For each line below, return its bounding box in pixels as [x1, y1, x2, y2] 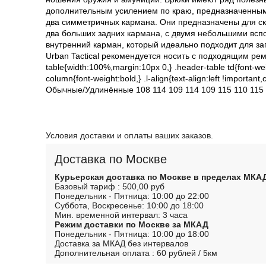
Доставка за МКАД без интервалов [55, 238, 188, 248]
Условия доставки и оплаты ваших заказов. [46, 130, 213, 140]
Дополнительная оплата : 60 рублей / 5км [55, 248, 217, 258]
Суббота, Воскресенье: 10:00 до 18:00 [55, 200, 204, 210]
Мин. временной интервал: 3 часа [55, 210, 188, 220]
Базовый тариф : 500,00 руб [55, 181, 164, 191]
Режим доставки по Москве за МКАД [55, 219, 208, 229]
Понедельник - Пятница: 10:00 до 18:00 [55, 229, 209, 239]
